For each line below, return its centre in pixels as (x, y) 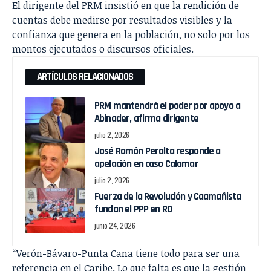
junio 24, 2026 (115, 226)
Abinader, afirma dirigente (146, 119)
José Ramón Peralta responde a (158, 152)
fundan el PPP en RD (133, 210)
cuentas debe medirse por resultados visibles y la (122, 20)
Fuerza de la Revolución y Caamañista (168, 197)
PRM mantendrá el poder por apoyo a (168, 106)
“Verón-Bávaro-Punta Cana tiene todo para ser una (126, 254)
